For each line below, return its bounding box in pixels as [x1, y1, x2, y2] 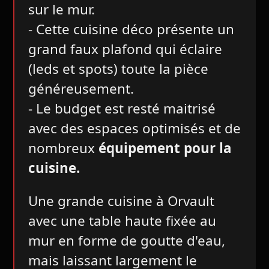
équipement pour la [98, 138, 232, 157]
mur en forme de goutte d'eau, [28, 231, 225, 250]
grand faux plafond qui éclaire [28, 39, 222, 58]
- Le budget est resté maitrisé [28, 98, 216, 118]
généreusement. [28, 79, 134, 98]
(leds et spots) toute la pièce [28, 59, 208, 78]
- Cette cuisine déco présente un [28, 19, 234, 38]
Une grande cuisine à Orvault [28, 192, 214, 211]
